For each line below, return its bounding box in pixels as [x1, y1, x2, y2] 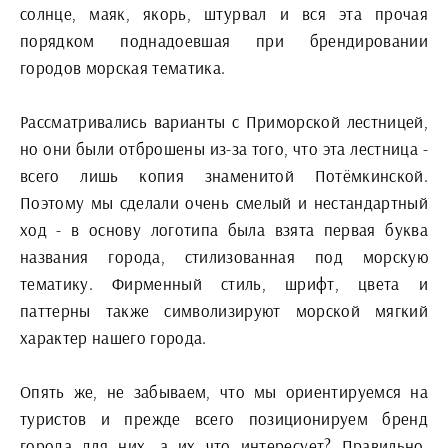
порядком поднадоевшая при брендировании [20, 30, 428, 51]
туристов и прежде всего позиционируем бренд [20, 408, 428, 429]
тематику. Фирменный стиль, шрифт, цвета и [20, 273, 428, 294]
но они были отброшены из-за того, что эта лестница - [20, 138, 428, 159]
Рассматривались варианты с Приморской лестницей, [20, 111, 428, 132]
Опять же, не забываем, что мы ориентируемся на [20, 381, 428, 402]
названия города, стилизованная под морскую [20, 246, 428, 267]
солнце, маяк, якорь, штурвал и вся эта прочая [20, 3, 428, 24]
